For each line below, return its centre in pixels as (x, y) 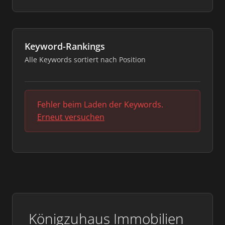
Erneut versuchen (71, 117)
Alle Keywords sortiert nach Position (85, 60)
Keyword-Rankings (65, 46)
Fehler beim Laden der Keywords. (100, 104)
